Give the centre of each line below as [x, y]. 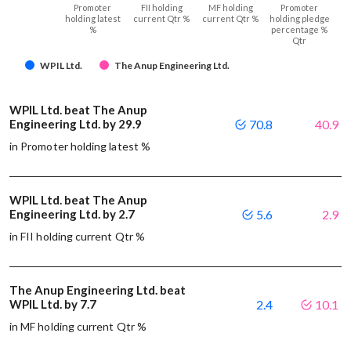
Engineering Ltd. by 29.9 [77, 123]
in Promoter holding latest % [80, 146]
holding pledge [299, 18]
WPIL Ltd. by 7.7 [54, 304]
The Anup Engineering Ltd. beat [98, 289]
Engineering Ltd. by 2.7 [73, 213]
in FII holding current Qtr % [77, 236]
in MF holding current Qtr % [78, 326]
